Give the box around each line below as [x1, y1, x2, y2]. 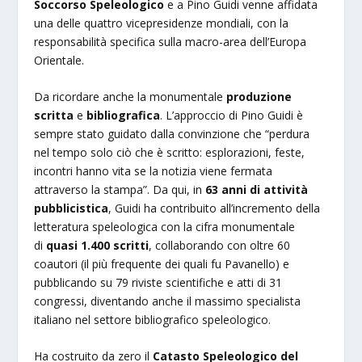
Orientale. [34, 52, 85, 68]
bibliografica [86, 107, 161, 123]
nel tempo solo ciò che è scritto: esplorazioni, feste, [34, 145, 305, 160]
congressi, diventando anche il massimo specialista [34, 293, 301, 309]
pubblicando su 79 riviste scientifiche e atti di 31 [34, 275, 283, 290]
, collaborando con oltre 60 [149, 238, 291, 253]
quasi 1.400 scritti [46, 238, 149, 253]
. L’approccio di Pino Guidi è [160, 107, 304, 123]
